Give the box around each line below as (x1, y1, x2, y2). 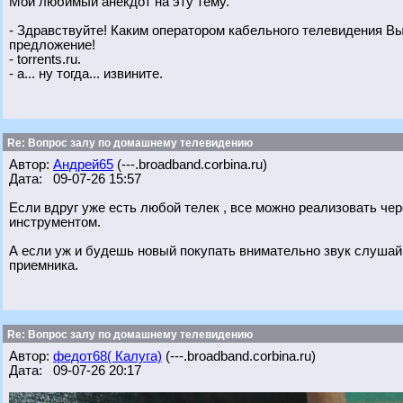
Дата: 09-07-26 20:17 (9, 363, 141, 378)
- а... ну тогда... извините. (9, 67, 163, 81)
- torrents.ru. (9, 52, 81, 67)
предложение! (9, 38, 95, 52)
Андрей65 (53, 157, 113, 172)
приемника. (9, 258, 78, 273)
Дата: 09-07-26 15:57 (9, 172, 141, 186)
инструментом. (9, 215, 101, 229)
